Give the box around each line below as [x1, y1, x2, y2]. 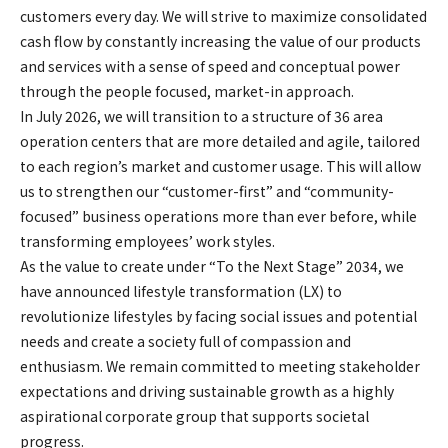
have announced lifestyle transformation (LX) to [20, 281, 342, 301]
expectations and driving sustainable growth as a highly [20, 381, 394, 401]
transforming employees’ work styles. [20, 231, 275, 251]
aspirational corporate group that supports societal [20, 406, 369, 426]
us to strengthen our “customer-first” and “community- [20, 181, 394, 201]
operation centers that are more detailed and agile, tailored [20, 131, 420, 151]
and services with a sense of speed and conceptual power [20, 56, 400, 76]
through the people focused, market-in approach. [20, 81, 354, 101]
